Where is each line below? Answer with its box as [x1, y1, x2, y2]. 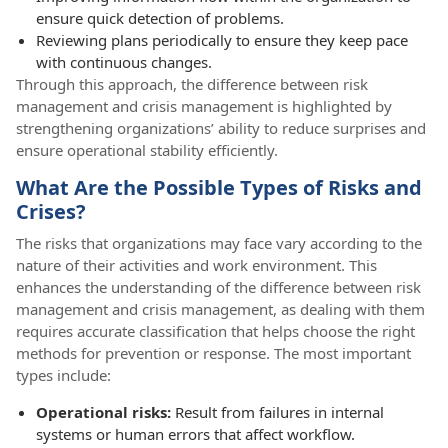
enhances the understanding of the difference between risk [16, 276, 421, 297]
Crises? [16, 197, 86, 225]
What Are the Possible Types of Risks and [16, 173, 422, 201]
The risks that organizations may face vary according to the [16, 232, 422, 253]
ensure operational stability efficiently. [16, 139, 278, 160]
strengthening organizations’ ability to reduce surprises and [16, 117, 426, 138]
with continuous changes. [36, 51, 212, 72]
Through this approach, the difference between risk [16, 73, 368, 94]
